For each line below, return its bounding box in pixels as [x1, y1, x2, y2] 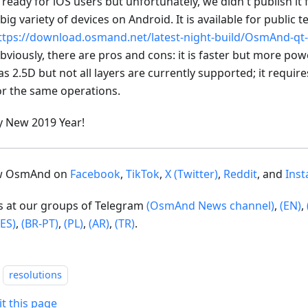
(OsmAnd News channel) [146, 198, 274, 214]
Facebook [70, 166, 120, 182]
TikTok [126, 166, 159, 182]
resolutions [9, 268, 62, 282]
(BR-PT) [21, 216, 58, 232]
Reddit [223, 166, 257, 182]
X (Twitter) [165, 166, 218, 182]
